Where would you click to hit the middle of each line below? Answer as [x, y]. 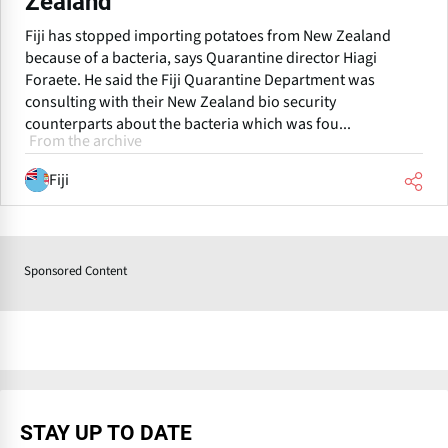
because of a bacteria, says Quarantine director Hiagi [201, 58]
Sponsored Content [75, 271]
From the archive [85, 141]
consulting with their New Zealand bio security [180, 102]
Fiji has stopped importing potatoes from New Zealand [208, 36]
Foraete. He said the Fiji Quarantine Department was [200, 80]
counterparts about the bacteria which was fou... [188, 124]
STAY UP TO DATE [106, 433]
